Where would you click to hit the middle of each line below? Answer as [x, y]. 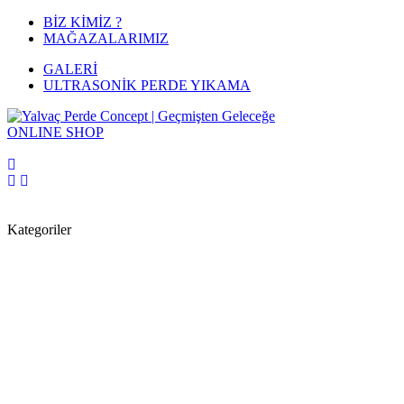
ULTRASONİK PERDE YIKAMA [147, 85]
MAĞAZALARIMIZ [106, 38]
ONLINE [35, 132]
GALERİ [70, 69]
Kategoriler [39, 230]
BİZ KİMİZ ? [83, 22]
